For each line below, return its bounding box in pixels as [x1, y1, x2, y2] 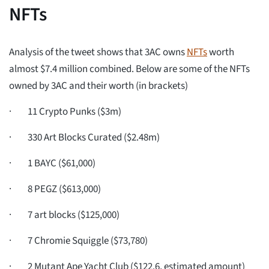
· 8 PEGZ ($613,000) [9, 182, 101, 197]
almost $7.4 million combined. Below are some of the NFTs [9, 62, 250, 77]
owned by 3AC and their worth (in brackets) [9, 79, 188, 94]
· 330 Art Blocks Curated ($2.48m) [9, 130, 160, 145]
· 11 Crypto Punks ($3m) [9, 104, 121, 119]
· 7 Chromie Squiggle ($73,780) [9, 234, 148, 249]
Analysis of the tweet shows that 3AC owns [9, 45, 187, 60]
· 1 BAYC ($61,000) [9, 156, 95, 171]
